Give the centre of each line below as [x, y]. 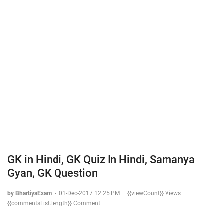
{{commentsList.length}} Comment [54, 203]
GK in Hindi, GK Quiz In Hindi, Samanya [101, 159]
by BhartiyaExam [30, 193]
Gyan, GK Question [53, 173]
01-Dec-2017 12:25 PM [89, 193]
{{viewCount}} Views [154, 193]
